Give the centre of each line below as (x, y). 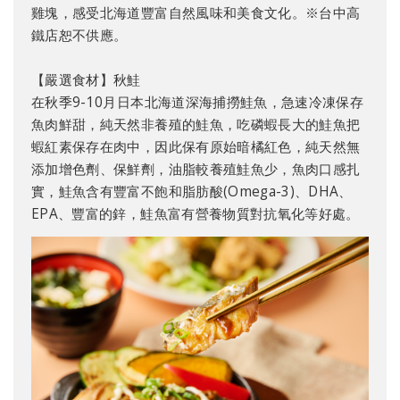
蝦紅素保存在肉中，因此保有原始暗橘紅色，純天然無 (196, 147)
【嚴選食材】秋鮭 (86, 80)
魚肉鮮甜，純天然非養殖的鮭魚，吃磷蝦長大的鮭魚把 (196, 125)
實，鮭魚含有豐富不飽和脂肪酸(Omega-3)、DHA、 (192, 192)
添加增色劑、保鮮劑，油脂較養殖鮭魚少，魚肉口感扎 (196, 170)
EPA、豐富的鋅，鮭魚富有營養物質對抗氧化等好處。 (196, 214)
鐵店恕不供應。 (79, 36)
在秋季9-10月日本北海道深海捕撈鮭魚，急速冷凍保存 (198, 103)
